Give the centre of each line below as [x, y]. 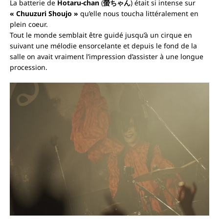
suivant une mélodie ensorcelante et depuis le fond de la [103, 46]
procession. [29, 67]
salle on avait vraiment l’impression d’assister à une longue [107, 57]
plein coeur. [29, 24]
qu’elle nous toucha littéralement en [139, 14]
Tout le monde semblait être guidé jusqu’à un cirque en [101, 35]
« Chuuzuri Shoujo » [44, 14]
